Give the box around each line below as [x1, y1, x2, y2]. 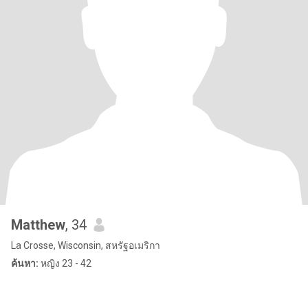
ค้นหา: [11, 258, 38, 269]
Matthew [11, 217, 65, 233]
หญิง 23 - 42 [38, 258, 91, 269]
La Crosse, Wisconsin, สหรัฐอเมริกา [11, 240, 160, 251]
